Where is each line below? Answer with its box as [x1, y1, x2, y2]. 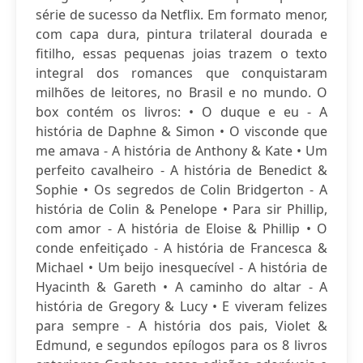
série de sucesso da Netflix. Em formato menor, [36, 6, 327, 23]
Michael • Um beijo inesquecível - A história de [36, 258, 327, 276]
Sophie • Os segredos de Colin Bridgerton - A [36, 181, 327, 199]
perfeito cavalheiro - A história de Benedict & [36, 161, 327, 179]
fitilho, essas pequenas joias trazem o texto [36, 45, 327, 62]
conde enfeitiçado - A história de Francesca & [36, 239, 327, 257]
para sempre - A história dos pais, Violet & [36, 317, 327, 335]
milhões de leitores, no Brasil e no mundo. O [36, 83, 327, 101]
